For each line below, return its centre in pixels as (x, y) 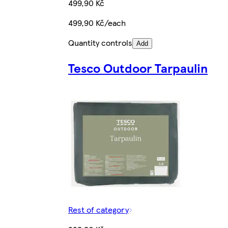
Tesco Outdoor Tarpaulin (138, 67)
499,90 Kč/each (97, 22)
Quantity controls (100, 42)
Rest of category (98, 209)
